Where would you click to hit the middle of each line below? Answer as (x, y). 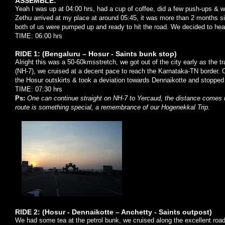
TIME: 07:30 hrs (39, 89)
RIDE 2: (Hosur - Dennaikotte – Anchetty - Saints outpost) (114, 212)
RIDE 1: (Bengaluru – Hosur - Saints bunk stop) (96, 54)
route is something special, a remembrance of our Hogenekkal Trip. (113, 107)
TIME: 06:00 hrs (39, 36)
